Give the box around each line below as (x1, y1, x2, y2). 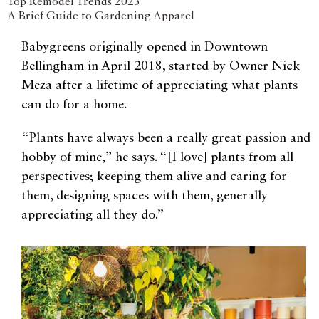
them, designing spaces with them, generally (21, 189, 268, 203)
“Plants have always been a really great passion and (21, 132, 310, 145)
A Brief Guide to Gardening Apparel (7, 11, 194, 23)
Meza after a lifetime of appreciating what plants (21, 79, 298, 93)
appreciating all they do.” (21, 209, 164, 222)
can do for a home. (21, 98, 127, 112)
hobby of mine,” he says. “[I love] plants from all (21, 151, 293, 164)
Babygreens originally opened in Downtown (21, 41, 268, 54)
